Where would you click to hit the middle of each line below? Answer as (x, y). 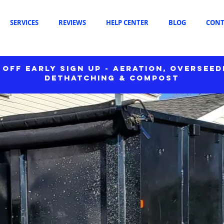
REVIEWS (72, 22)
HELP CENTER (127, 22)
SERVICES (24, 22)
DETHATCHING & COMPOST (112, 78)
